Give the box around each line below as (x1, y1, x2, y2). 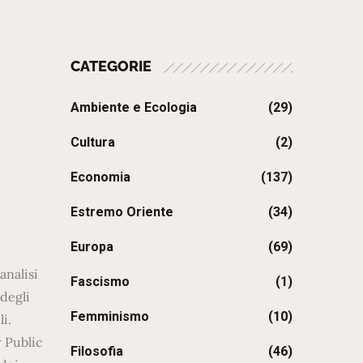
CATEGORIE (70, 57, 152, 75)
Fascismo (70, 273, 130, 289)
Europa (70, 238, 114, 254)
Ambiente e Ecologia (70, 99, 198, 115)
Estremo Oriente (70, 203, 174, 220)
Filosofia (70, 343, 124, 359)
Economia (70, 169, 131, 185)
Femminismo (70, 308, 150, 324)
